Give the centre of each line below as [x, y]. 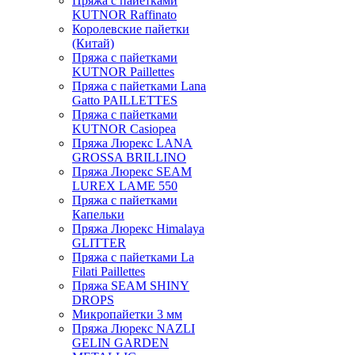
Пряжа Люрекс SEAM [132, 172]
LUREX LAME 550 [125, 186]
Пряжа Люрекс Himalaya [138, 229]
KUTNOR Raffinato [124, 15]
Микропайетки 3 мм [127, 314]
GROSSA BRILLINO [129, 157]
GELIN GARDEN [120, 343]
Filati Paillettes [109, 271]
